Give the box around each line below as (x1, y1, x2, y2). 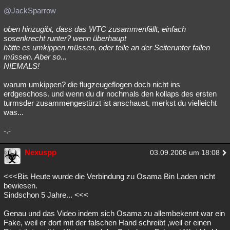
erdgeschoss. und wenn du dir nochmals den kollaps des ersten (4, 89, 217, 98)
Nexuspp (25, 148, 56, 157)
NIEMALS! (4, 62, 40, 70)
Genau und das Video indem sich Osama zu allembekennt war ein (4, 209, 225, 218)
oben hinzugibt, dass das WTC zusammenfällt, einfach (4, 25, 186, 33)
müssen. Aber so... (4, 52, 67, 61)
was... (4, 108, 24, 117)
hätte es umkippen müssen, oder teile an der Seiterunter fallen (4, 43, 210, 52)
